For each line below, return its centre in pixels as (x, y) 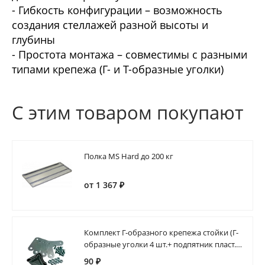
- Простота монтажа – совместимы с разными (130, 55)
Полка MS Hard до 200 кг (129, 156)
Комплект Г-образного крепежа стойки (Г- (161, 233)
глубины (33, 40)
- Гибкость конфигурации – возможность (117, 10)
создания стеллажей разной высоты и (110, 25)
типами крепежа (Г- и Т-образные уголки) (118, 70)
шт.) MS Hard (107, 256)
